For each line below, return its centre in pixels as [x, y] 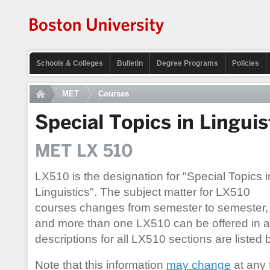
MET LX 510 [84, 151]
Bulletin [130, 63]
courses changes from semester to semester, [152, 208]
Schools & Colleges [70, 63]
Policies [246, 63]
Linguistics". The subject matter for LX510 [143, 192]
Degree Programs [187, 63]
